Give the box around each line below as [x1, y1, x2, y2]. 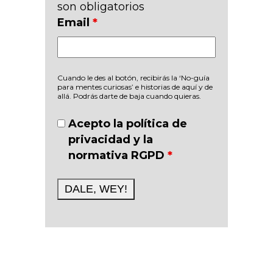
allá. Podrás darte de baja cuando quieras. [57, 91, 201, 101]
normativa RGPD [68, 149, 168, 162]
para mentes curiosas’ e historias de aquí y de [57, 82, 213, 91]
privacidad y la [68, 133, 154, 146]
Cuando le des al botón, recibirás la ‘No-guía [57, 73, 210, 82]
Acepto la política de [68, 117, 188, 130]
